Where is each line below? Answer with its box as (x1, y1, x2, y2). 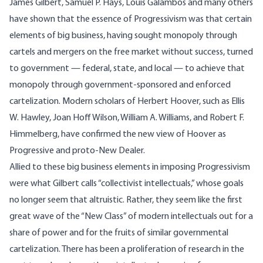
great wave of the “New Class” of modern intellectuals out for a (9, 212, 253, 222)
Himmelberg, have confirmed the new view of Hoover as (9, 130, 226, 140)
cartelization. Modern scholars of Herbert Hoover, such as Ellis (9, 97, 245, 107)
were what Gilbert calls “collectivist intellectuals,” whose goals (9, 179, 244, 189)
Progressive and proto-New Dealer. (9, 146, 145, 156)
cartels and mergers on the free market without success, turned (9, 48, 253, 58)
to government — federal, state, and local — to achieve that (9, 64, 245, 74)
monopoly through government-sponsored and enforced (9, 80, 231, 90)
